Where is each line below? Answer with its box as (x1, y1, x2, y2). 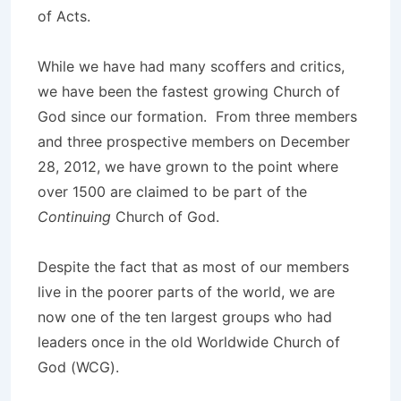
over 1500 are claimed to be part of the (38, 183, 307, 200)
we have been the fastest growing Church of (38, 82, 340, 100)
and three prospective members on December (38, 132, 350, 150)
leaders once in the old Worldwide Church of (38, 333, 340, 351)
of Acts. (38, 7, 90, 25)
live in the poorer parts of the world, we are (38, 283, 335, 301)
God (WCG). (38, 358, 119, 376)
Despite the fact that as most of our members (38, 258, 349, 276)
